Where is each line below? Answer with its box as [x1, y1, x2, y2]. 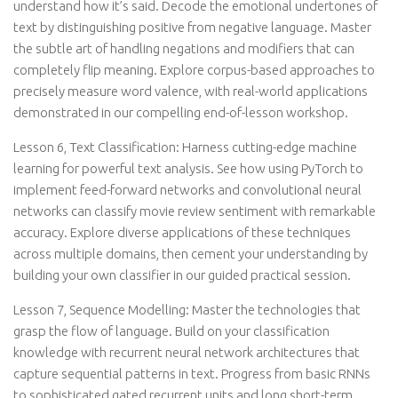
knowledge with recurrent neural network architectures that [13, 345, 360, 360]
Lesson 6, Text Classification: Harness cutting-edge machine [13, 139, 357, 155]
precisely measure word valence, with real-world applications [13, 84, 368, 99]
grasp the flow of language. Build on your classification [13, 323, 330, 338]
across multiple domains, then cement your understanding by [13, 246, 368, 261]
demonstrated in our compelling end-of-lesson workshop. [13, 105, 348, 120]
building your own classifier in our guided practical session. [13, 267, 351, 283]
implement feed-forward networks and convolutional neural [13, 182, 362, 197]
